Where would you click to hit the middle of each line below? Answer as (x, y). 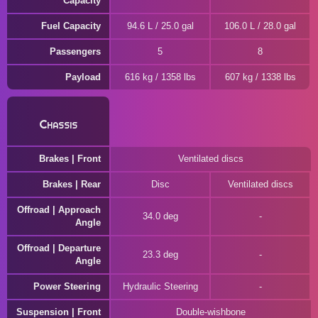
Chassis (58, 124)
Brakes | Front (70, 159)
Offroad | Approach (59, 210)
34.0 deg (160, 216)
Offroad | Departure (59, 248)
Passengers (75, 51)
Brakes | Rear (72, 184)
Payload (83, 77)
